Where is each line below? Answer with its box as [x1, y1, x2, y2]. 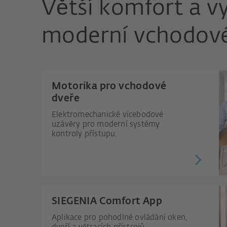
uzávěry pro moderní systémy [52, 120, 160, 128]
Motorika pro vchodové [52, 81, 167, 91]
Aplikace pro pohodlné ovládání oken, [52, 213, 187, 221]
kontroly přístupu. [52, 130, 117, 138]
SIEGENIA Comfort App [52, 196, 162, 206]
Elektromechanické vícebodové [52, 110, 164, 119]
